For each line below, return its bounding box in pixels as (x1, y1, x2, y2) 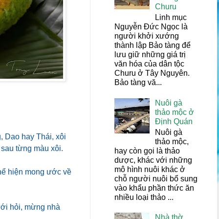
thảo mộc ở (155, 108, 195, 116)
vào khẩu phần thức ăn (114, 183, 194, 192)
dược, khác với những (114, 155, 192, 164)
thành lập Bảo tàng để (114, 41, 191, 50)
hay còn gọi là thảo (114, 146, 180, 155)
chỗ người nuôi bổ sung (114, 174, 197, 183)
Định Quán (155, 117, 193, 126)
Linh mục (155, 13, 187, 22)
